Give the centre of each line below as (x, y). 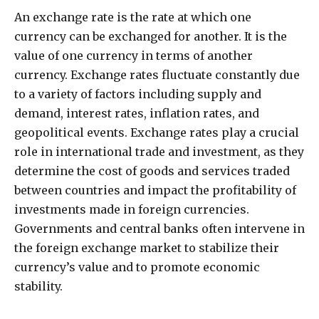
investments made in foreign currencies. (132, 210)
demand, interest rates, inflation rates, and (137, 114)
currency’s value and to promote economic (137, 267)
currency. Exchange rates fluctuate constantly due (157, 75)
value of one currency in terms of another (134, 56)
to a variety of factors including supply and (138, 94)
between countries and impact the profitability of (155, 190)
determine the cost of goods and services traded (152, 171)
